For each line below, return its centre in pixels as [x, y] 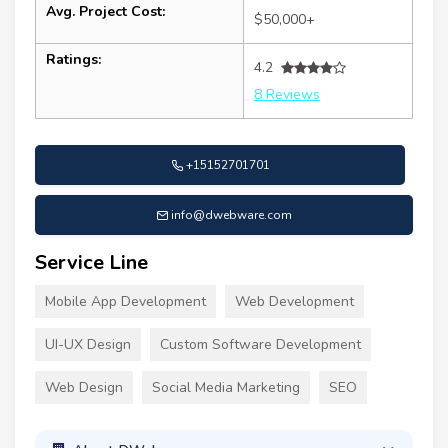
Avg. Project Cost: [105, 12]
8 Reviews [287, 95]
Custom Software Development [260, 345]
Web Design [84, 388]
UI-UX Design [88, 345]
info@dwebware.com [231, 215]
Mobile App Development [125, 302]
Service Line [91, 263]
